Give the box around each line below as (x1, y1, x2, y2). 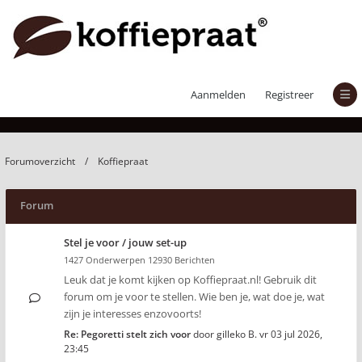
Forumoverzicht (5, 154, 75, 168)
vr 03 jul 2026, (259, 327, 322, 341)
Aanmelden (191, 87, 246, 102)
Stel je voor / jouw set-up (64, 235, 187, 250)
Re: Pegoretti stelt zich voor (64, 327, 191, 341)
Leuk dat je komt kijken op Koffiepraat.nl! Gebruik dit (64, 272, 317, 287)
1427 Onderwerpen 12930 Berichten (64, 254, 215, 266)
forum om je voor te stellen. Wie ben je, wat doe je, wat (64, 289, 325, 304)
